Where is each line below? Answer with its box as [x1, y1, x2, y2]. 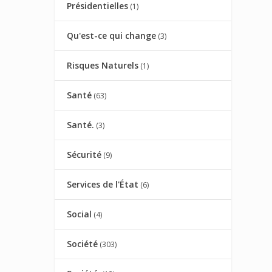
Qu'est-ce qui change [67, 30, 157, 42]
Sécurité [67, 149, 102, 161]
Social [67, 208, 92, 220]
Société [67, 238, 98, 250]
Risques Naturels [67, 59, 139, 72]
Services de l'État [67, 178, 139, 191]
